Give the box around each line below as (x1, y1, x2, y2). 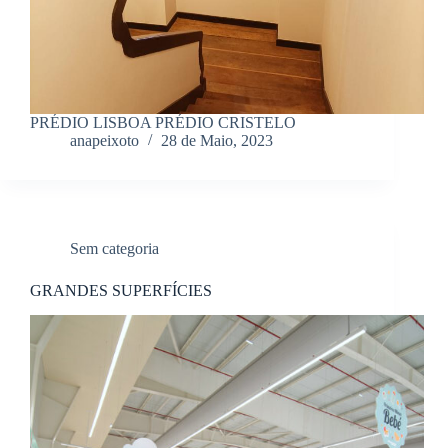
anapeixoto (70, 132, 139, 150)
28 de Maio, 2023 (161, 132, 273, 150)
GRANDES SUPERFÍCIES (30, 282, 212, 300)
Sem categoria (70, 240, 159, 258)
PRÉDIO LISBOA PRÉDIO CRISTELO (30, 114, 296, 132)
